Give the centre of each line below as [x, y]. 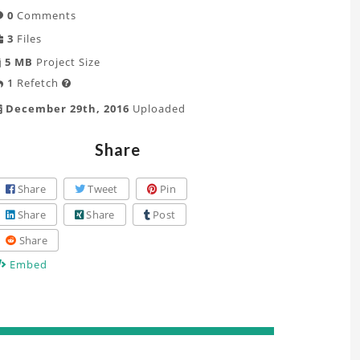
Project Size [67, 62]
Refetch [38, 83]
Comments [45, 15]
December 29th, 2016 [66, 108]
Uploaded [157, 108]
